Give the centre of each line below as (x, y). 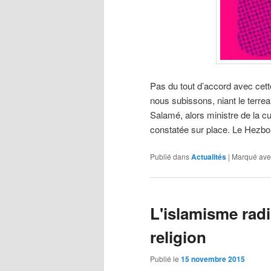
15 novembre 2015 (213, 259)
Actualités (209, 157)
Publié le (165, 258)
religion (178, 237)
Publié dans (170, 157)
